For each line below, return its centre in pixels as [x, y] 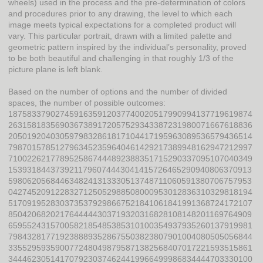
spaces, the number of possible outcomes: [87, 103]
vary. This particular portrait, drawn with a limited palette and [120, 36]
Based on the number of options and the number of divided [118, 92]
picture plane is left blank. [55, 69]
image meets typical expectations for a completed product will [122, 24]
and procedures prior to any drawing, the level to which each [120, 13]
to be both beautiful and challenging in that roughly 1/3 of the [121, 58]
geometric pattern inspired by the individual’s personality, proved [127, 47]
